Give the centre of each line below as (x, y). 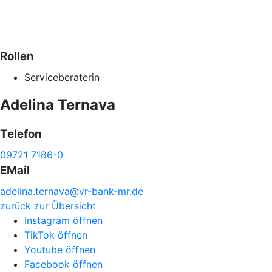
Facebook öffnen (63, 264)
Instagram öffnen (63, 220)
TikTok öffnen (56, 235)
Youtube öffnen (60, 249)
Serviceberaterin (62, 77)
